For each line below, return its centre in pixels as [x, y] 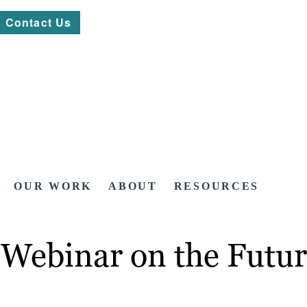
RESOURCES [217, 186]
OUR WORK [53, 186]
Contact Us [39, 22]
